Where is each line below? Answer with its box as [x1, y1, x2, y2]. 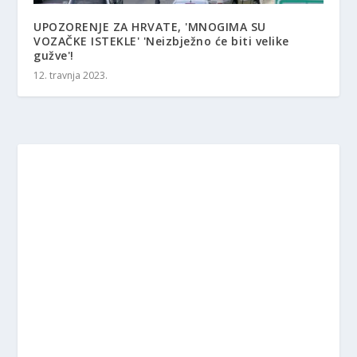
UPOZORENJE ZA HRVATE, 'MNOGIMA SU [33, 18, 266, 34]
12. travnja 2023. [33, 68, 108, 82]
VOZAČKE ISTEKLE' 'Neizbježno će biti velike [33, 33, 289, 49]
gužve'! [33, 47, 74, 63]
